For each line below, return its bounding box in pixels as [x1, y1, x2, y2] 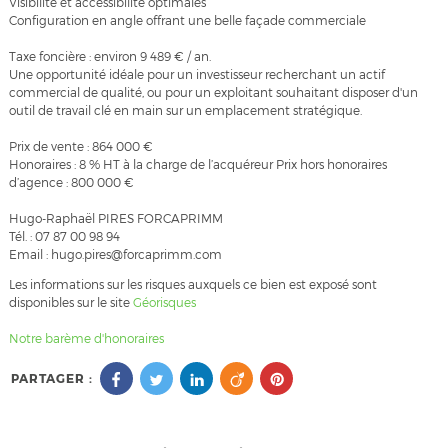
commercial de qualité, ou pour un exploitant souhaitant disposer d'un [8, 85, 418, 101]
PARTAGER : [10, 370, 93, 387]
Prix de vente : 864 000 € [8, 139, 153, 155]
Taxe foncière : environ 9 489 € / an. [8, 49, 211, 65]
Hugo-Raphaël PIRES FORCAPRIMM [8, 211, 223, 227]
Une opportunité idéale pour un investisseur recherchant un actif [8, 67, 385, 83]
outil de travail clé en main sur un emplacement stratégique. [8, 103, 362, 119]
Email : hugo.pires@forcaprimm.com [8, 247, 222, 263]
